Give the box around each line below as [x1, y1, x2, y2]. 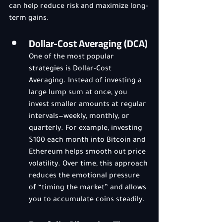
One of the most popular [29, 54, 116, 61]
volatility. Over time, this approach [29, 161, 150, 168]
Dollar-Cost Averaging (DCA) [29, 34, 148, 53]
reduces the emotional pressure [29, 172, 142, 180]
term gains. [9, 15, 49, 23]
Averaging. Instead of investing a [29, 77, 144, 85]
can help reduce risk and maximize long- [9, 3, 148, 11]
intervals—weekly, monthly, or [29, 113, 131, 121]
